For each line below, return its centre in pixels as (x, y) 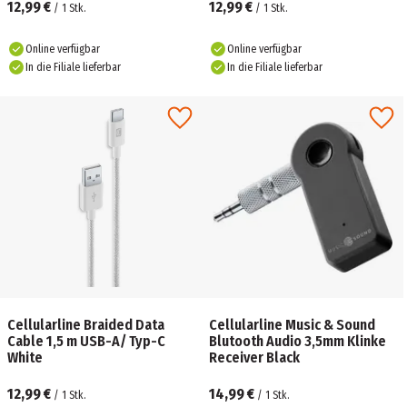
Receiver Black (254, 357)
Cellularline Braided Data (86, 325)
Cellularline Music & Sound (292, 325)
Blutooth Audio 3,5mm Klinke (298, 341)
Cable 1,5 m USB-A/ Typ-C (86, 341)
